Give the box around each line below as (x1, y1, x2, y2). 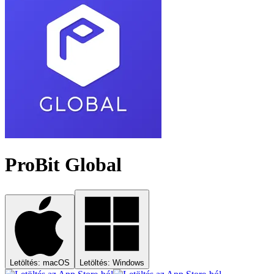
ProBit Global (5, 154, 122, 176)
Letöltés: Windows (80, 257, 144, 267)
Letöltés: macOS (10, 257, 70, 267)
